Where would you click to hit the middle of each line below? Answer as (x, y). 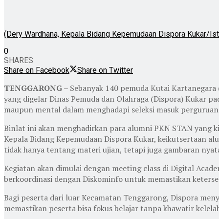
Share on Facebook (37, 70)
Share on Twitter (105, 70)
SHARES (19, 60)
